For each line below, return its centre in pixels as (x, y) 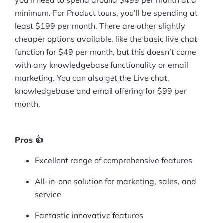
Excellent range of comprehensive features (113, 160)
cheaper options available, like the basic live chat (106, 39)
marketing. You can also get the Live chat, (92, 77)
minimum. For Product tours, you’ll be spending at (106, 13)
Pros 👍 (29, 140)
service (48, 194)
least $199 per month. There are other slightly (100, 26)
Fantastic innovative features (89, 215)
